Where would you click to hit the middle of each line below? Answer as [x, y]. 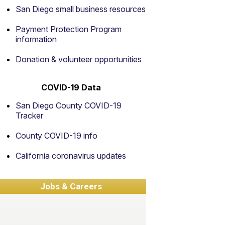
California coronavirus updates [71, 156]
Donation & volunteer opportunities [79, 59]
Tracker [29, 116]
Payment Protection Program [69, 29]
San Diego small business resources [81, 9]
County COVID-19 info [57, 136]
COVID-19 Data [71, 87]
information [36, 39]
